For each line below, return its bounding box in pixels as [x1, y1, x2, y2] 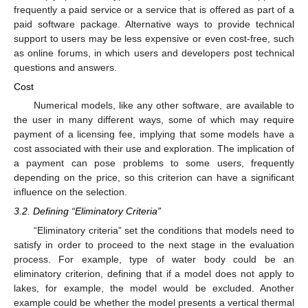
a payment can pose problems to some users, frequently [14, 157, 294, 168]
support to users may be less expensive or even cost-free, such [14, 32, 294, 44]
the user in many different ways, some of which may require [14, 113, 294, 125]
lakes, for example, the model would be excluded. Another [14, 283, 294, 294]
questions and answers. [14, 61, 117, 73]
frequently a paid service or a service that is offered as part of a [14, 3, 294, 15]
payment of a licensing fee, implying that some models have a [14, 128, 294, 140]
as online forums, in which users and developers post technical [14, 47, 294, 58]
